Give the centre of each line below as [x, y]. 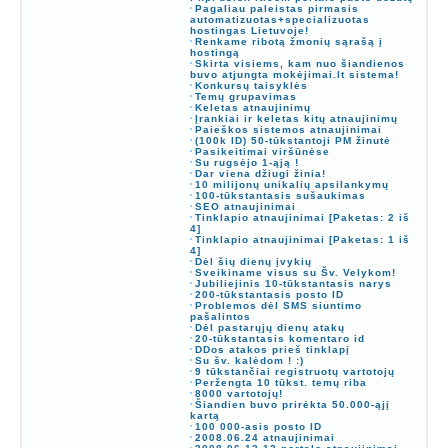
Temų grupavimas [245, 96]
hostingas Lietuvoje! [249, 30]
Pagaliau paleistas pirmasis [276, 8]
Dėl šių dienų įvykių [253, 261]
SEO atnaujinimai [245, 206]
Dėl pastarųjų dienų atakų [269, 327]
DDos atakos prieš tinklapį [272, 349]
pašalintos [220, 316]
